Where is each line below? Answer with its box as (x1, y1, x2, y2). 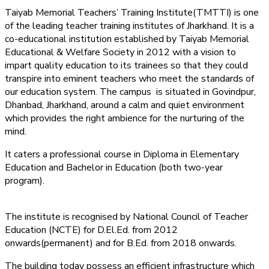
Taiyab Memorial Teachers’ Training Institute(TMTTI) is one (5, 5, 259, 19)
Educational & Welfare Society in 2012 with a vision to (5, 45, 236, 59)
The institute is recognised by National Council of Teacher (5, 210, 248, 223)
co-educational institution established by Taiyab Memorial (5, 32, 249, 46)
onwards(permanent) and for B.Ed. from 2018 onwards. (5, 236, 239, 250)
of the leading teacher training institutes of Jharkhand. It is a (5, 19, 254, 32)
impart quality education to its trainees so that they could (5, 58, 248, 72)
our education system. (5, 85, 100, 98)
